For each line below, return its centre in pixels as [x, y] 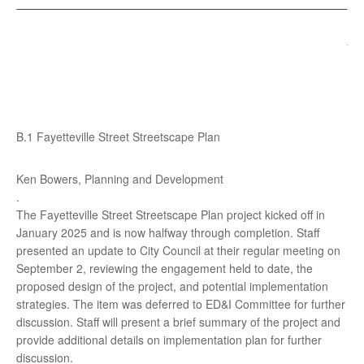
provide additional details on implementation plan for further [169, 340]
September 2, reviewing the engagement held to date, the [165, 268]
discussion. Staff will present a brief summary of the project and [178, 322]
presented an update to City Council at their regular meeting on [178, 250]
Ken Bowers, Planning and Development [120, 179]
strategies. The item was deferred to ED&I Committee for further [181, 304]
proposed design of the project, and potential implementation [172, 286]
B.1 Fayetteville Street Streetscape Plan [118, 136]
